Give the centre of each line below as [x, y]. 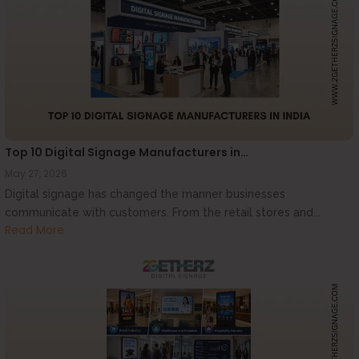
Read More [34, 230]
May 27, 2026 [36, 174]
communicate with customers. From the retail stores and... [163, 213]
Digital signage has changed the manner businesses [145, 194]
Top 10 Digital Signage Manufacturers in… [127, 153]
